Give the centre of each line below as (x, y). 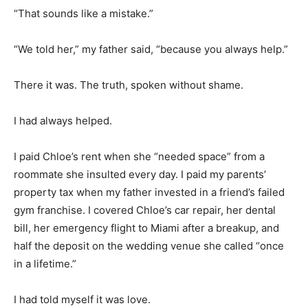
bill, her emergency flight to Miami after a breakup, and (146, 228)
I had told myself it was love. (82, 299)
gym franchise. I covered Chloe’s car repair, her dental (145, 210)
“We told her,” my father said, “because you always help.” (151, 49)
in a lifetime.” (45, 263)
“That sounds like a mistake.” (84, 13)
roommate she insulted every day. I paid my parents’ (140, 174)
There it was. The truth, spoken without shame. (129, 85)
